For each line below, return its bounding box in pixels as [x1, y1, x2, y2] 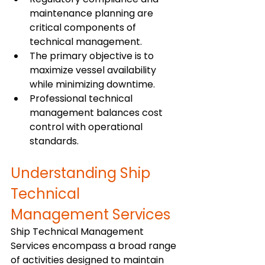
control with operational [30, 120, 145, 134]
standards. [30, 134, 79, 148]
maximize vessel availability [30, 63, 159, 77]
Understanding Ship [11, 163, 154, 183]
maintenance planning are [30, 7, 156, 21]
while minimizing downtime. [30, 77, 155, 92]
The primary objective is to [30, 49, 156, 63]
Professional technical [30, 92, 135, 106]
